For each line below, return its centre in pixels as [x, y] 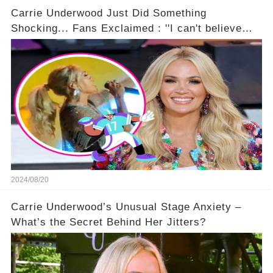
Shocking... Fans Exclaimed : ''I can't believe [41, 28]
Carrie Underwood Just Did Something [108, 13]
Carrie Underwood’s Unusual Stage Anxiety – [126, 207]
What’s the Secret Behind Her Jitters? [108, 222]
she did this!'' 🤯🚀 [58, 43]
